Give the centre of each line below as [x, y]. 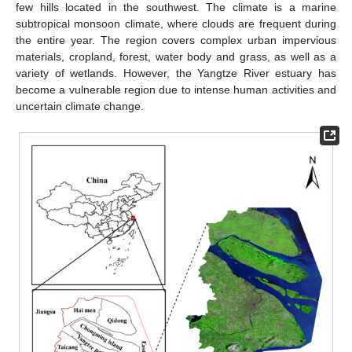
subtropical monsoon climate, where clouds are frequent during [176, 24]
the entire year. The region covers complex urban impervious [176, 40]
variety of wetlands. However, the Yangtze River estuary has [176, 73]
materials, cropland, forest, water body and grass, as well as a [176, 57]
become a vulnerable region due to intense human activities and [176, 90]
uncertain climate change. [80, 106]
